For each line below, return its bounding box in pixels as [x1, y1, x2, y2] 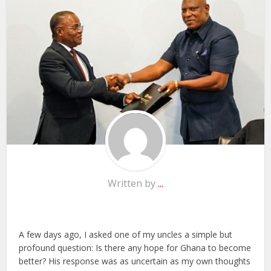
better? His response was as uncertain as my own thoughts [19, 255, 251, 267]
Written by [108, 176, 158, 190]
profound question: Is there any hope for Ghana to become [19, 241, 252, 253]
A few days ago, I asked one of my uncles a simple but [19, 228, 233, 240]
